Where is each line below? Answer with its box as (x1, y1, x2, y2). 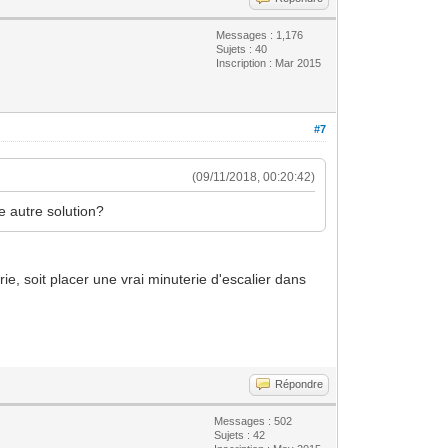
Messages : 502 (214, 414, 293, 427)
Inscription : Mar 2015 (216, 56, 322, 69)
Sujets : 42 (214, 428, 266, 441)
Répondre (275, 377, 324, 390)
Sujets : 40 (216, 42, 268, 55)
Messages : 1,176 (216, 28, 304, 41)
